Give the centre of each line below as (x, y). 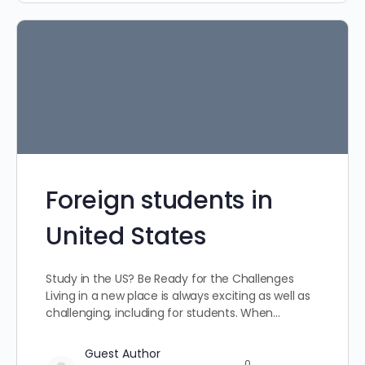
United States (126, 237)
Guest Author (123, 354)
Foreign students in (159, 201)
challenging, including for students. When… (163, 313)
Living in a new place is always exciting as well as (178, 296)
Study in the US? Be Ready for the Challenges (170, 279)
